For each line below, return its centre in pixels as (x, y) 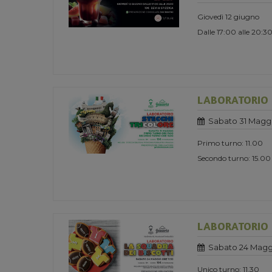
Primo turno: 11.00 (230, 143)
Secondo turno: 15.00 (234, 158)
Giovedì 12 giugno (228, 16)
